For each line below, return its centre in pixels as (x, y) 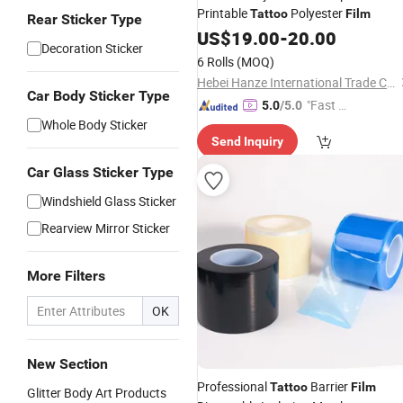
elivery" (326, 125)
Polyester (317, 13)
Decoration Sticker (92, 48)
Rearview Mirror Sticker (106, 228)
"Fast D (327, 105)
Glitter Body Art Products (97, 393)
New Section (67, 364)
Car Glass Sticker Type (100, 172)
